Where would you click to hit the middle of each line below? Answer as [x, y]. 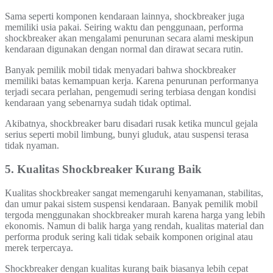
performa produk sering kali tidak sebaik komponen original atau [129, 236]
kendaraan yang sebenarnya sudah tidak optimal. [98, 103]
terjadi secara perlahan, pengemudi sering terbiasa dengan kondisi [130, 92]
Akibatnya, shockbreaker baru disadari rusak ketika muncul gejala [131, 124]
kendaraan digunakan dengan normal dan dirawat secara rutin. [124, 49]
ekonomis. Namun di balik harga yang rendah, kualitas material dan [134, 225]
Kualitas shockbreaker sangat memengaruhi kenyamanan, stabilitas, [134, 193]
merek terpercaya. [39, 247]
